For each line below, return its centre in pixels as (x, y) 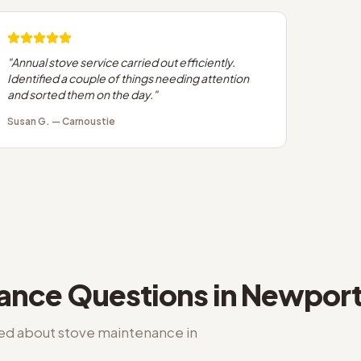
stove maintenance (121, 332)
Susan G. (29, 121)
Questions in (151, 295)
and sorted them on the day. (80, 94)
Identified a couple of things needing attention (128, 78)
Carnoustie (89, 121)
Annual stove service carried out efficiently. (123, 62)
